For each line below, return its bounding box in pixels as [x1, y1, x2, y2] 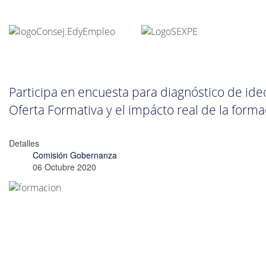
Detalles [9, 137, 39, 150]
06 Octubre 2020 [33, 161, 96, 173]
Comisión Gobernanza [33, 149, 117, 161]
